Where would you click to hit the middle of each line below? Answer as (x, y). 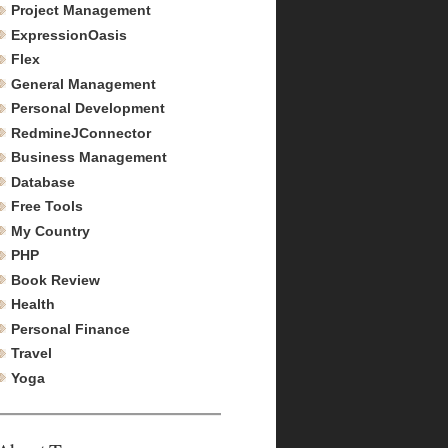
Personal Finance (70, 328)
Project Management (81, 10)
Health (33, 304)
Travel (31, 353)
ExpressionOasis (69, 34)
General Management (83, 83)
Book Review (55, 279)
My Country (50, 230)
